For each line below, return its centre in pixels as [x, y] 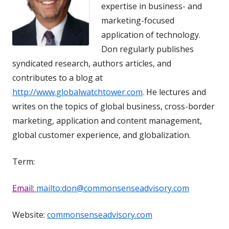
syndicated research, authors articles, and [92, 63]
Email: [24, 188]
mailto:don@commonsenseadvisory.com [113, 188]
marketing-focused [138, 20]
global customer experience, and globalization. [101, 135]
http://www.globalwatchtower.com [77, 92]
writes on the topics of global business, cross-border [113, 106]
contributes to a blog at [58, 77]
